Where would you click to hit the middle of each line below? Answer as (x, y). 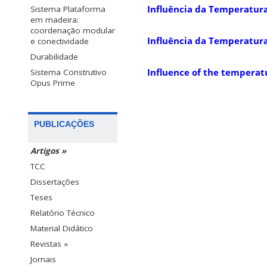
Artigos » (48, 150)
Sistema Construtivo (69, 72)
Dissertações (55, 181)
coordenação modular (73, 30)
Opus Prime (53, 83)
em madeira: (55, 19)
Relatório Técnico (63, 212)
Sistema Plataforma (68, 9)
